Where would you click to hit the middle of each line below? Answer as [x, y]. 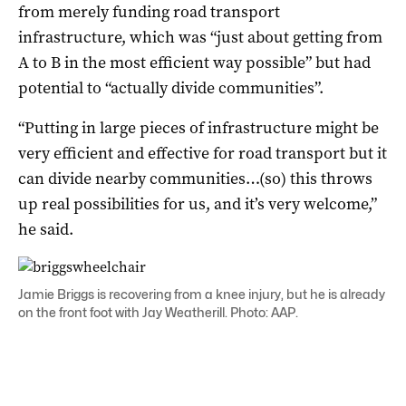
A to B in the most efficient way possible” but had [194, 62]
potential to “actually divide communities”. [171, 87]
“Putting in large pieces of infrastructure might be [198, 127]
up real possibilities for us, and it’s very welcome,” [198, 203]
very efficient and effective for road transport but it [203, 153]
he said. [46, 229]
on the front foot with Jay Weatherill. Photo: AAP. [158, 312]
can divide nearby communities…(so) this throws [195, 178]
